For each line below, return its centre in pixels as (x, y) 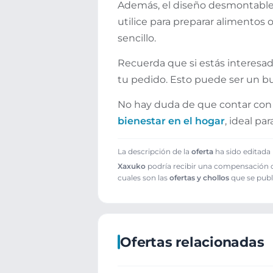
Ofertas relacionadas (192, 242)
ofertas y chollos (199, 177)
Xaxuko (132, 166)
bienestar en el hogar (171, 121)
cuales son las (144, 177)
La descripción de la (154, 151)
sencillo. (137, 38)
